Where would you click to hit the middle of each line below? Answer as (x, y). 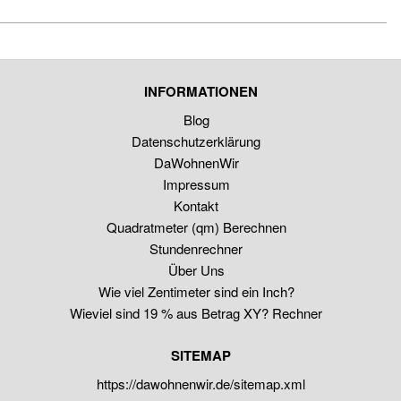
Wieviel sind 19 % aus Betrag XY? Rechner (196, 313)
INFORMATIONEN (200, 91)
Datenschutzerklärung (196, 141)
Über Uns (196, 270)
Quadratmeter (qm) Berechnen (196, 227)
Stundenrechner (196, 248)
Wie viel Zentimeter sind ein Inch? (196, 291)
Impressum (196, 184)
